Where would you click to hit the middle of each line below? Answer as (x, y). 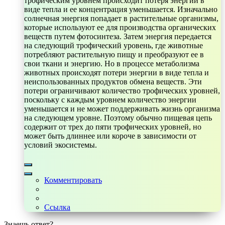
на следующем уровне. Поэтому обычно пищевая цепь (118, 118)
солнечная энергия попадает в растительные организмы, (121, 18)
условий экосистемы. (61, 145)
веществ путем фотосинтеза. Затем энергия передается (118, 36)
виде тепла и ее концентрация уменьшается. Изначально (121, 9)
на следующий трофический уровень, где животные (114, 45)
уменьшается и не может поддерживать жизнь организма (122, 108)
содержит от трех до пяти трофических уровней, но (113, 127)
